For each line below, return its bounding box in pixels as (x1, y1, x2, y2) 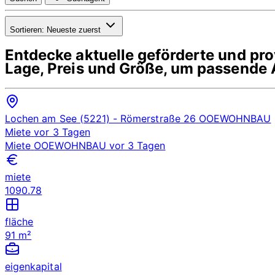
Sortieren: (10, 25, 44, 34)
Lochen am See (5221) (5, 112, 110, 125)
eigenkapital (5, 260, 62, 273)
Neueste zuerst (44, 25, 101, 34)
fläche (5, 215, 34, 228)
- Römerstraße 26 (110, 112, 196, 125)
